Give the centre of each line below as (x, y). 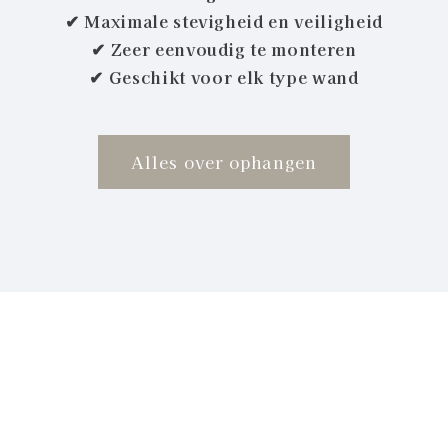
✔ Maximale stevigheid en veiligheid (224, 21)
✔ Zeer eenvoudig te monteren (224, 49)
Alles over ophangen (224, 161)
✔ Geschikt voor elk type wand (224, 77)
